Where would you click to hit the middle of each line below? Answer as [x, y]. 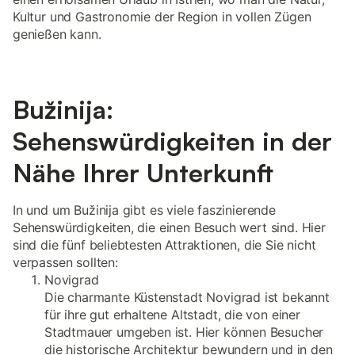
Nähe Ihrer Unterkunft [143, 173]
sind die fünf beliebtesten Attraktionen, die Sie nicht [164, 245]
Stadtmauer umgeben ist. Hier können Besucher [184, 332]
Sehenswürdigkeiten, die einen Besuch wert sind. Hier [169, 227]
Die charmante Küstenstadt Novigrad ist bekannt [187, 297]
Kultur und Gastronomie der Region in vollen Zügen [162, 17]
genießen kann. [57, 34]
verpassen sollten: [65, 262]
